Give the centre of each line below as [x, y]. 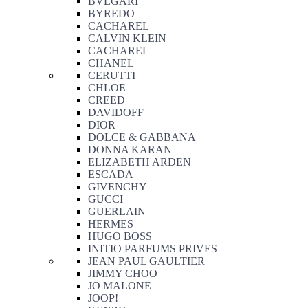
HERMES [111, 224]
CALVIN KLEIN [127, 38]
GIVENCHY [118, 187]
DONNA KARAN [130, 150]
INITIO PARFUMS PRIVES [153, 249]
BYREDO [111, 13]
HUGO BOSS [120, 236]
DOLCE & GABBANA [142, 137]
